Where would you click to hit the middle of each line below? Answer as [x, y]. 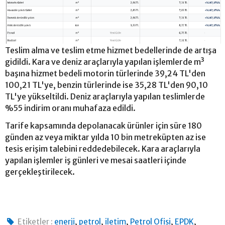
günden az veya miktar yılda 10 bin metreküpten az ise [105, 137]
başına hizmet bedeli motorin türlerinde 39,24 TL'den [105, 73]
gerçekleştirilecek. [40, 172]
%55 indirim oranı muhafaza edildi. [70, 108]
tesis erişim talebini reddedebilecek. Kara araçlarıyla [103, 148]
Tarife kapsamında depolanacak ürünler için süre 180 [103, 125]
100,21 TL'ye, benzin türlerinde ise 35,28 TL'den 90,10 [106, 85]
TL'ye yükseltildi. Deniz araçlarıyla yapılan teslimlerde [105, 96]
